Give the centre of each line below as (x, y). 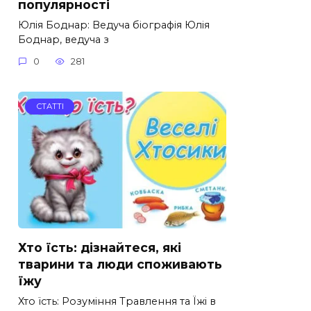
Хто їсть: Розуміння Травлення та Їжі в (117, 301)
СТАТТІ (50, 107)
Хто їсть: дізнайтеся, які (100, 247)
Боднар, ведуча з (64, 39)
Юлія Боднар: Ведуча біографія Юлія (114, 25)
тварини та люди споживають (120, 264)
